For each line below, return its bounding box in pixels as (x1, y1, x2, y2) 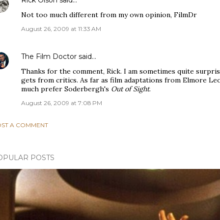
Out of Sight (111, 84, 149, 93)
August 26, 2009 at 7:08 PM (21, 99, 102, 107)
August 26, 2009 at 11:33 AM (21, 25, 101, 32)
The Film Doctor (21, 52, 79, 61)
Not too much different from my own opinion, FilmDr (21, 10, 197, 19)
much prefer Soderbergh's (21, 84, 111, 93)
